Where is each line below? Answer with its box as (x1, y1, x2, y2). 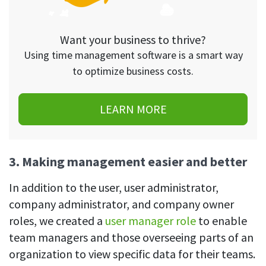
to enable (196, 213, 247, 229)
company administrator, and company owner (9, 197, 234, 212)
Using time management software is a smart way (23, 48, 243, 62)
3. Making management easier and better (9, 153, 247, 170)
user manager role (105, 213, 196, 229)
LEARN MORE (99, 102, 167, 117)
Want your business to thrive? (60, 32, 206, 47)
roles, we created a (9, 213, 105, 229)
